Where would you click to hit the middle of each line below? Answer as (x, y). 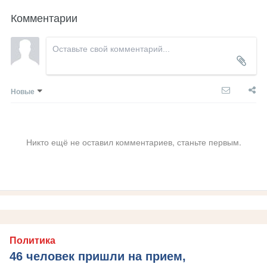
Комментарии (44, 17)
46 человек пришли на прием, (98, 256)
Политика (32, 240)
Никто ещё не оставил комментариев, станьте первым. (133, 142)
